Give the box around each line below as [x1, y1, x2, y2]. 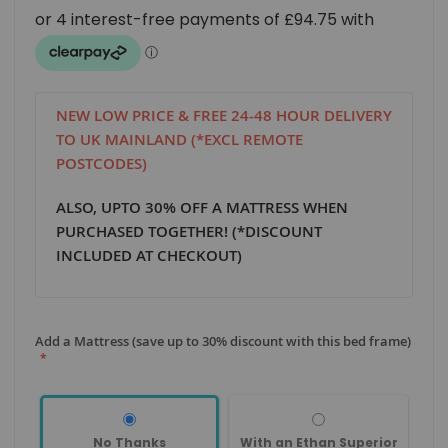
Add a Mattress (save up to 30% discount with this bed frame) [35, 332, 411, 350]
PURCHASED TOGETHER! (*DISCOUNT [56, 221, 322, 242]
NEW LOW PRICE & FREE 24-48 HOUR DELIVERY [56, 105, 392, 126]
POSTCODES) [56, 153, 147, 174]
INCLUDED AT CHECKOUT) [56, 245, 242, 266]
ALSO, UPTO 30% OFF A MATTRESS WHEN [56, 197, 348, 218]
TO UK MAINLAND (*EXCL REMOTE [56, 129, 303, 150]
